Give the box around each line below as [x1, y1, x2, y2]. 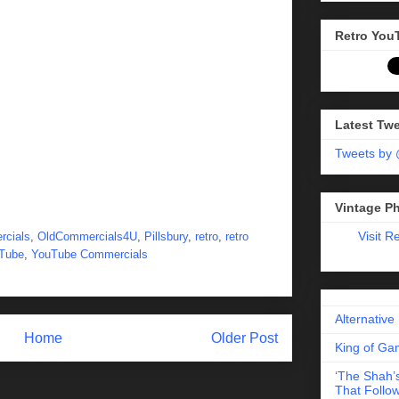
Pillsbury [144, 229, 188, 243]
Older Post [211, 330, 278, 346]
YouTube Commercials [31, 247, 148, 261]
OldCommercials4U [37, 229, 137, 243]
